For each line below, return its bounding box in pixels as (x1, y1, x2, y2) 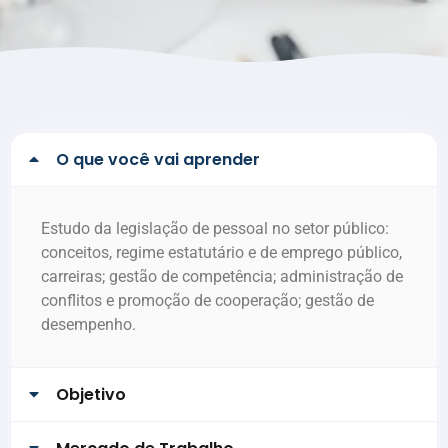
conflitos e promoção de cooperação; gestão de (41, 290, 374, 310)
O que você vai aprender (56, 147, 261, 171)
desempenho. (41, 314, 136, 334)
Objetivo (56, 382, 127, 406)
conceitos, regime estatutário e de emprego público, (41, 242, 402, 262)
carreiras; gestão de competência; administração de (41, 266, 403, 286)
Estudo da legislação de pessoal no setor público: (41, 218, 389, 238)
